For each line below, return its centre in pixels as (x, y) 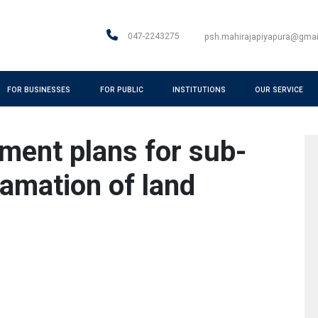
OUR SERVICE (279, 89)
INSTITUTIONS (199, 89)
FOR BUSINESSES (39, 89)
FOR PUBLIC (121, 89)
